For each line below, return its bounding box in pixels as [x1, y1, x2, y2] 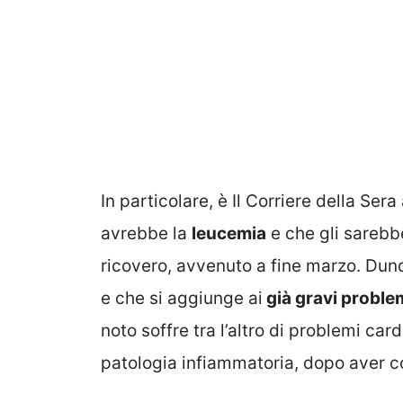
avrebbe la [101, 222, 192, 244]
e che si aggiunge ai [101, 287, 263, 309]
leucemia [192, 222, 266, 244]
